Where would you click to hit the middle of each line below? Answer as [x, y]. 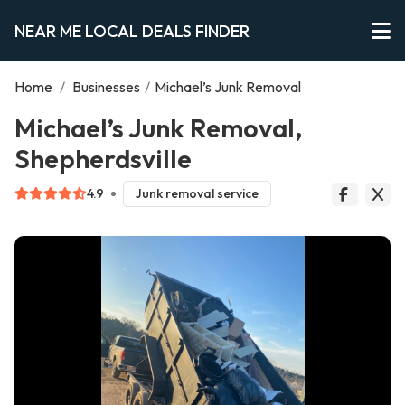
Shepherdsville [103, 158]
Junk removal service [197, 194]
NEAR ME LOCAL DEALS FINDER [132, 31]
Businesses [106, 87]
